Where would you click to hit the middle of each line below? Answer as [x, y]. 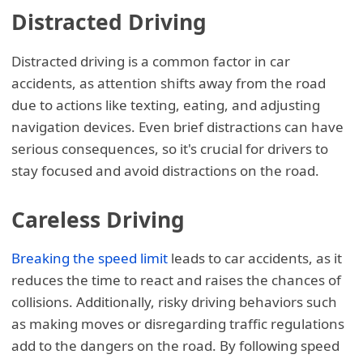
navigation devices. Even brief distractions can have [178, 126]
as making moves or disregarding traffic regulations [178, 323]
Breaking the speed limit [90, 258]
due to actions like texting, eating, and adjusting [166, 105]
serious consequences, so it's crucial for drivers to [170, 148]
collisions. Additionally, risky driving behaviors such [175, 301]
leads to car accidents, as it [255, 258]
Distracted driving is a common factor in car [151, 61]
